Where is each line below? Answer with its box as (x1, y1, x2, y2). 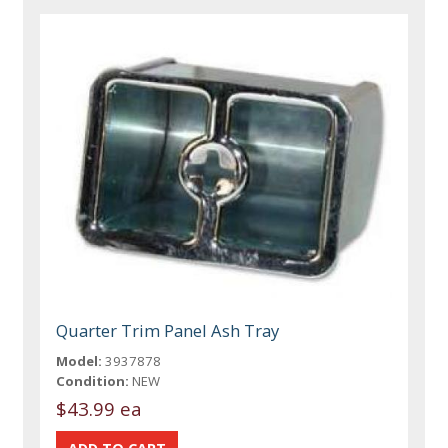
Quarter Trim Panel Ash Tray (56, 319, 280, 343)
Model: (56, 352, 103, 371)
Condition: (56, 372, 130, 391)
